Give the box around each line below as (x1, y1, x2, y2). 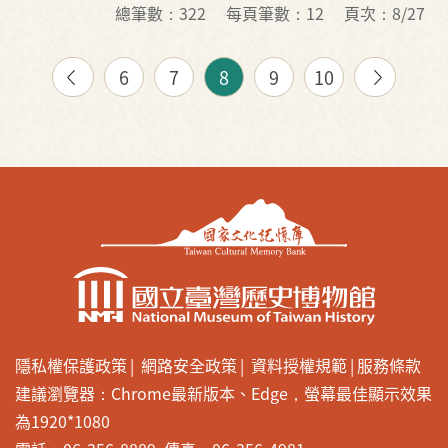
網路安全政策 (141, 353, 237, 378)
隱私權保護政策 (15, 353, 127, 378)
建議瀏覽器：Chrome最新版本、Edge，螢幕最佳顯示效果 (15, 381, 432, 406)
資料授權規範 (251, 353, 347, 378)
